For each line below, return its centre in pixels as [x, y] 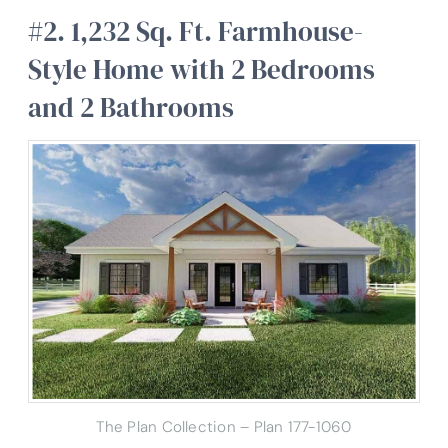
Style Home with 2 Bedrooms [201, 69]
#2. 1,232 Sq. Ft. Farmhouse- [195, 31]
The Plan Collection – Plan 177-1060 [224, 426]
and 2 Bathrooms [131, 107]
